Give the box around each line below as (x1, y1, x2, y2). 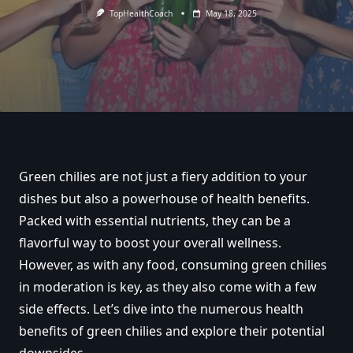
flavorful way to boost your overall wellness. (19, 233, 281, 251)
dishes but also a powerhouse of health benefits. (19, 189, 310, 207)
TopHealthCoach (109, 7, 173, 19)
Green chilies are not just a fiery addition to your (19, 167, 307, 185)
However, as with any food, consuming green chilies (19, 255, 327, 273)
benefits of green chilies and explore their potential (19, 321, 325, 340)
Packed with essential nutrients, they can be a (19, 211, 291, 229)
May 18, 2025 (205, 7, 257, 19)
